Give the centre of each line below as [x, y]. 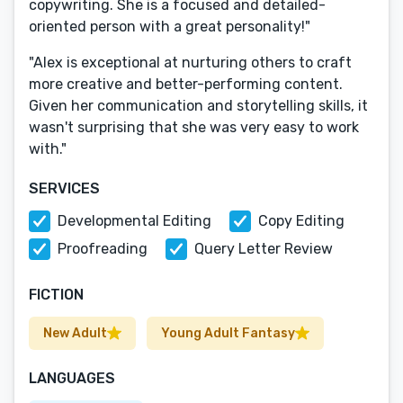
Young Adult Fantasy [228, 333]
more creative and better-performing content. [186, 84]
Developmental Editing [134, 221]
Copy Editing [301, 221]
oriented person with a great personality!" [170, 27]
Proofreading [103, 249]
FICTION [56, 295]
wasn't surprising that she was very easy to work [194, 127]
